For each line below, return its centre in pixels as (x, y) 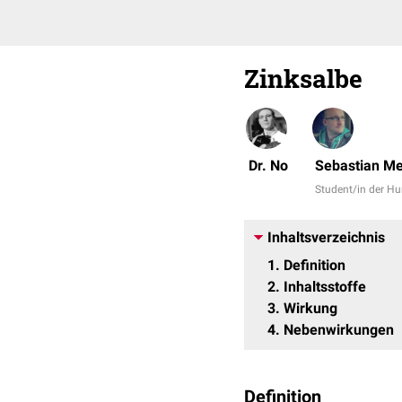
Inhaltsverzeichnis (326, 237)
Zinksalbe (303, 79)
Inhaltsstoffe (325, 287)
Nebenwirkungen (339, 330)
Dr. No (268, 166)
